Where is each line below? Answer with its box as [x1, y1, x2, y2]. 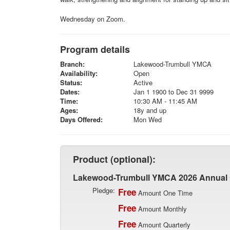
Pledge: [92, 185, 115, 195]
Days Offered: [60, 114, 103, 124]
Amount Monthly [136, 203, 187, 214]
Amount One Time [136, 187, 193, 198]
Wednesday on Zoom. [60, 14, 125, 24]
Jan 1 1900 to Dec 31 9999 [133, 87, 214, 97]
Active [133, 78, 152, 87]
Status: [60, 78, 82, 87]
